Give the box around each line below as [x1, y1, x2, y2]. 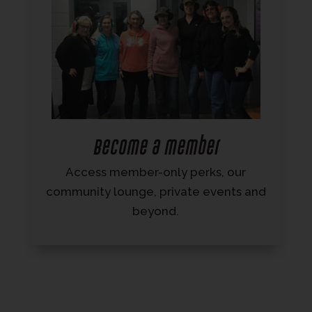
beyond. [132, 204, 180, 219]
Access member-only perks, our [65, 165, 247, 180]
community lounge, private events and [45, 185, 266, 199]
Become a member [93, 135, 219, 160]
